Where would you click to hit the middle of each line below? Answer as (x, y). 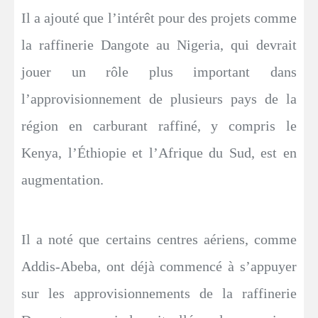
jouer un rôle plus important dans (159, 71)
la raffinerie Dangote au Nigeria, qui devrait (159, 44)
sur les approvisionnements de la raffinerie (159, 293)
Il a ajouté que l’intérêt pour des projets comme (159, 17)
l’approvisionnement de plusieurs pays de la (159, 98)
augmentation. (62, 179)
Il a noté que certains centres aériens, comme (159, 239)
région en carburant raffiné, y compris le (159, 125)
